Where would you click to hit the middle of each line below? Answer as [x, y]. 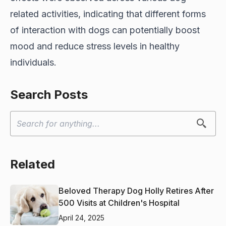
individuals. [33, 62]
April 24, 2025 [81, 217]
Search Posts [49, 94]
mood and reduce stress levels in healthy [95, 46]
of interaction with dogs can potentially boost [105, 30]
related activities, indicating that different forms [108, 14]
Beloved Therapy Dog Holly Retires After [136, 190]
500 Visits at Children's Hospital [119, 203]
